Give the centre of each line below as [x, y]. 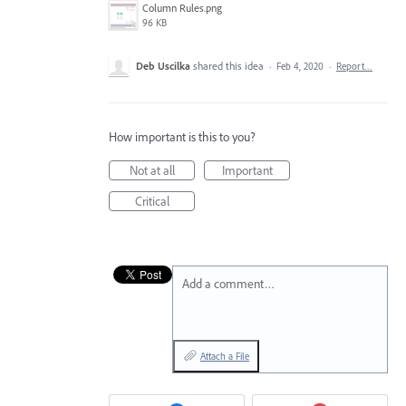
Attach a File [225, 356]
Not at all [152, 170]
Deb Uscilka [163, 66]
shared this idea [230, 66]
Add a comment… [228, 284]
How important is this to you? [182, 137]
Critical [152, 201]
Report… [354, 66]
